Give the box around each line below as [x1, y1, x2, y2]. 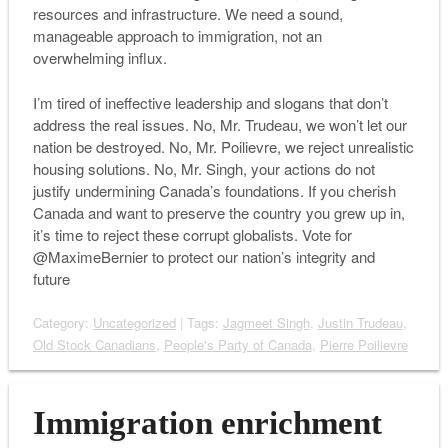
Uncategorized [92, 313, 176, 333]
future [32, 267, 70, 289]
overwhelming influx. [32, 47, 167, 69]
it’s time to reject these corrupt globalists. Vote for [32, 223, 352, 245]
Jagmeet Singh [222, 313, 310, 333]
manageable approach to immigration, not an [32, 25, 322, 47]
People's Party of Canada [163, 335, 312, 355]
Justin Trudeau [317, 313, 403, 333]
